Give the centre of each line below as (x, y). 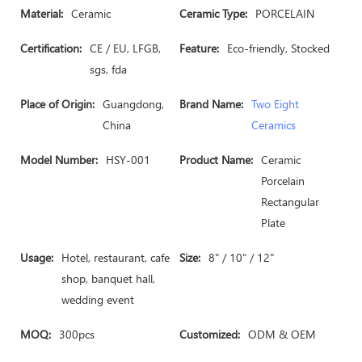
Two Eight (275, 104)
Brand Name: (211, 104)
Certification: (51, 48)
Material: (42, 13)
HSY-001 (128, 160)
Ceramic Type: (213, 13)
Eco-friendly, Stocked (278, 48)
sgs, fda (108, 69)
